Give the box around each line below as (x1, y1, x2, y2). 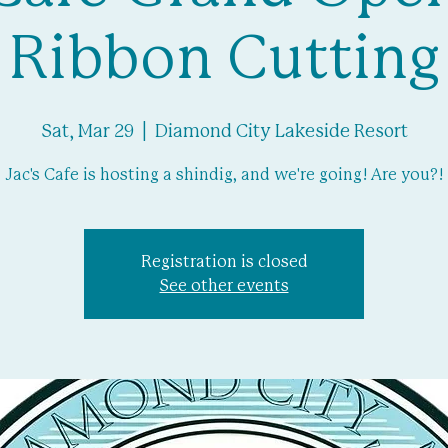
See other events (159, 278, 289, 294)
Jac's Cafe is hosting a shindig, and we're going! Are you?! (5, 167, 443, 183)
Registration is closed (140, 254, 308, 270)
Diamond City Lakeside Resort (154, 123, 408, 141)
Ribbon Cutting (8, 30, 440, 90)
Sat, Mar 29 (40, 123, 134, 141)
